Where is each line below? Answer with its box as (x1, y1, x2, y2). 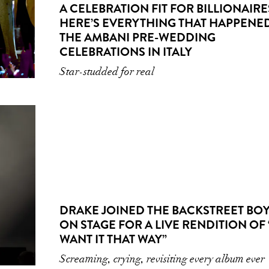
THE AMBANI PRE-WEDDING (59, 29, 216, 47)
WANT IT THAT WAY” (59, 231, 167, 249)
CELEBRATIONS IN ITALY (59, 43, 192, 61)
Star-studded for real (59, 65, 154, 79)
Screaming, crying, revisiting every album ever (59, 252, 265, 266)
